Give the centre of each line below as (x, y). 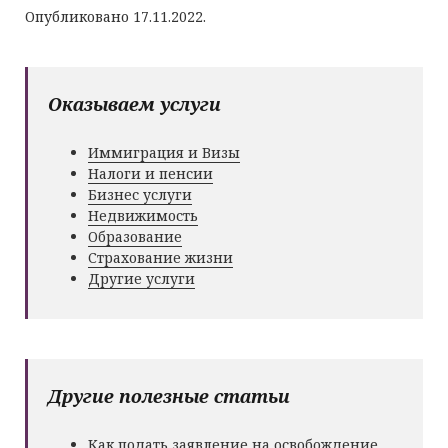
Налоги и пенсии (150, 173)
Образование (135, 236)
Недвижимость (143, 215)
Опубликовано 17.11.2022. (115, 16)
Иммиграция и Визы (164, 152)
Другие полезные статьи (169, 396)
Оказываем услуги (134, 104)
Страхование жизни (160, 257)
